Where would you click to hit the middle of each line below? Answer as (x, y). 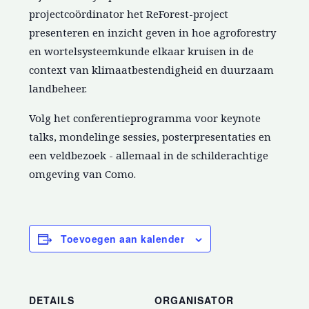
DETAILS (52, 300)
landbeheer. (58, 89)
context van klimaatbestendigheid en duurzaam (152, 70)
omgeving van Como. (83, 174)
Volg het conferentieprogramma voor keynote (145, 118)
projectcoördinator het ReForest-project (129, 14)
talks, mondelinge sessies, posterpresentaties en (150, 137)
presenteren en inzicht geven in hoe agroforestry (153, 33)
